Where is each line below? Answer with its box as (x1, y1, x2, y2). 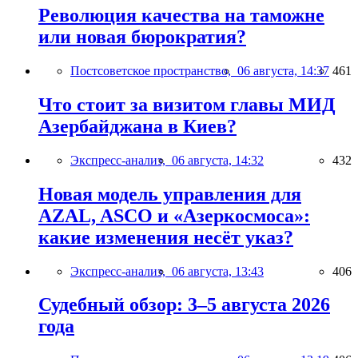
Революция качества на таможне (38, 5, 324, 26)
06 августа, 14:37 (237, 63, 329, 78)
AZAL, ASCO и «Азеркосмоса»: (38, 205, 310, 226)
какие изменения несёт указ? (38, 226, 293, 248)
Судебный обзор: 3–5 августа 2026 (38, 294, 330, 316)
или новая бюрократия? (38, 26, 246, 47)
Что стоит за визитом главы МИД (38, 93, 336, 115)
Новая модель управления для (38, 183, 301, 205)
